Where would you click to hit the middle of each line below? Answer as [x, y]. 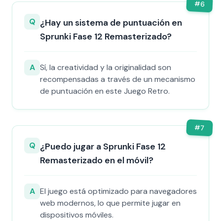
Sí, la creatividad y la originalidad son [106, 67]
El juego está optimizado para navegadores [118, 191]
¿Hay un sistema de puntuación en [111, 23]
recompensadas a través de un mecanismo [118, 79]
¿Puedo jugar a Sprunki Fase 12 [103, 147]
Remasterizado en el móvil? [97, 160]
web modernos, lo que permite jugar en [110, 203]
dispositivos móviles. [77, 215]
